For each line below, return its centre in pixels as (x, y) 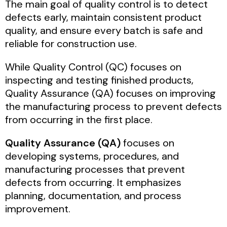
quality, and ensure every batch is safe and (104, 30)
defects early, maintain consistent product (103, 17)
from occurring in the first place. (79, 119)
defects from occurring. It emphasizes (93, 182)
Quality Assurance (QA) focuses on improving (110, 93)
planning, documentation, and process (93, 195)
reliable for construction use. (71, 43)
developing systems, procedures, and (92, 156)
